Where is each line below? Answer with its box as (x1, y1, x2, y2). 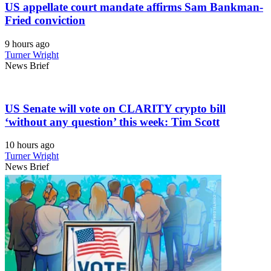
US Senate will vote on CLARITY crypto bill (5, 102, 226, 115)
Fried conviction (5, 14, 85, 27)
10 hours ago (5, 140, 54, 151)
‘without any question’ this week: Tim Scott (5, 115, 220, 128)
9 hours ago (5, 39, 50, 49)
